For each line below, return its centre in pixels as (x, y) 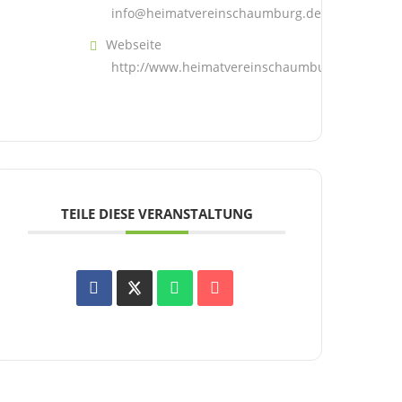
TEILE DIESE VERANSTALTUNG (157, 214)
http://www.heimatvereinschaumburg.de (235, 67)
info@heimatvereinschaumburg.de (217, 13)
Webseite (134, 44)
